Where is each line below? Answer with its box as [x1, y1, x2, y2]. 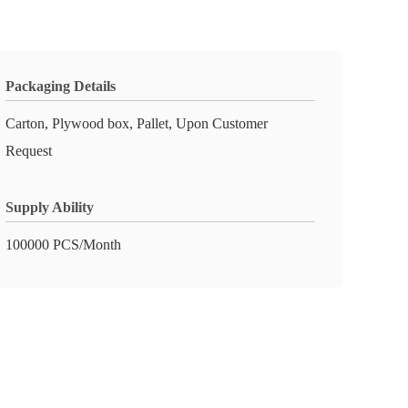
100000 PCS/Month [5, 237, 121, 252]
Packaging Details [5, 78, 116, 94]
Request [5, 143, 52, 158]
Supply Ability [5, 199, 94, 215]
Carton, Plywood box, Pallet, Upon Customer [5, 116, 268, 131]
